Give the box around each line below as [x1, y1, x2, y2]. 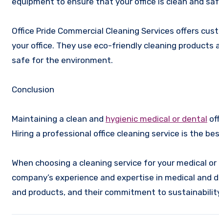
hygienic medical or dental [106, 114, 207, 124]
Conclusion [12, 85, 54, 95]
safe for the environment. [12, 55, 113, 66]
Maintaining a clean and [12, 114, 106, 124]
